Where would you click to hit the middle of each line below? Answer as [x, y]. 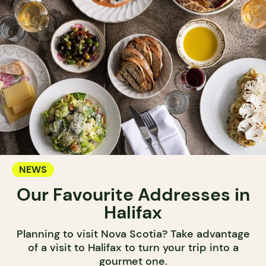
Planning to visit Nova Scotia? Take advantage [133, 234]
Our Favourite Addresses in [133, 195]
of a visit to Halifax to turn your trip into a [133, 248]
